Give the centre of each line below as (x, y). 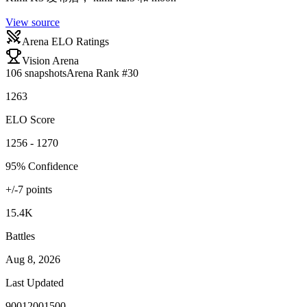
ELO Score (30, 119)
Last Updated (35, 282)
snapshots (44, 73)
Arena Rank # (97, 73)
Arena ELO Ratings (65, 41)
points (38, 189)
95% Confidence (42, 166)
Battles (20, 236)
